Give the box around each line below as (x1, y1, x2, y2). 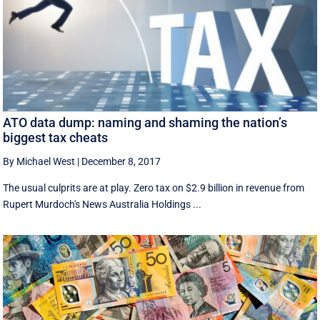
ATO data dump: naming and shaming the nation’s (3, 114, 288, 130)
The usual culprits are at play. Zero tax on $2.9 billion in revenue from (3, 181, 305, 194)
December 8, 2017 (81, 155, 161, 167)
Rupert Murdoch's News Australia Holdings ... (3, 198, 202, 210)
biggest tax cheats (3, 129, 109, 145)
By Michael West (3, 155, 76, 167)
